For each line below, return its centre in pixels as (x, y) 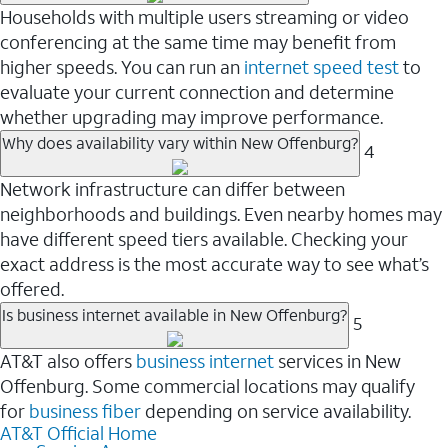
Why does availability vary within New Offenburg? (180, 142)
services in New (337, 360)
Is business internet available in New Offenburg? (174, 314)
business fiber (85, 410)
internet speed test (321, 66)
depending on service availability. (276, 410)
